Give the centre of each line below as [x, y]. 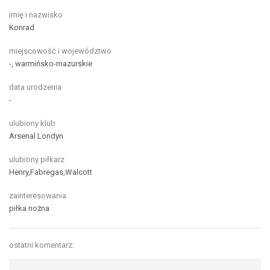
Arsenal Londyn [36, 136]
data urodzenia [35, 87]
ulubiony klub [32, 123]
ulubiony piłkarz [37, 159]
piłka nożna [29, 208]
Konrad [22, 27]
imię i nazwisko [36, 15]
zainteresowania [38, 196]
